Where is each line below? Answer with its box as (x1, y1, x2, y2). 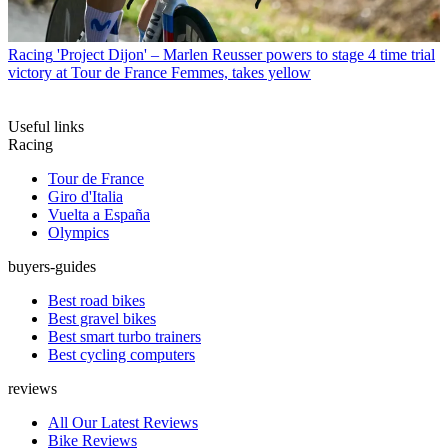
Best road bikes (48, 292, 145, 310)
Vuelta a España (48, 206, 150, 224)
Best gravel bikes (48, 310, 156, 328)
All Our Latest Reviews (48, 414, 198, 432)
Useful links (8, 118, 84, 136)
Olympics (48, 224, 109, 242)
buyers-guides (8, 258, 96, 276)
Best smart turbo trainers (48, 328, 201, 346)
